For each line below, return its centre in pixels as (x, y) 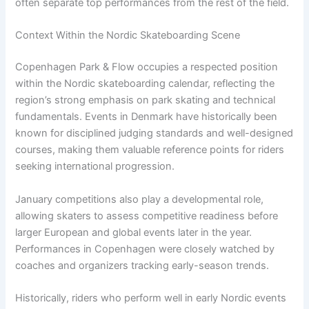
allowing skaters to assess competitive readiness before (147, 216)
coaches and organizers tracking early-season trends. (142, 265)
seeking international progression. (95, 167)
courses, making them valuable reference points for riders (150, 150)
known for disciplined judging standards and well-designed (154, 133)
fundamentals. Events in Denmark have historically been (147, 117)
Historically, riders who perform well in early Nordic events (151, 298)
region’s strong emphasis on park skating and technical (146, 100)
